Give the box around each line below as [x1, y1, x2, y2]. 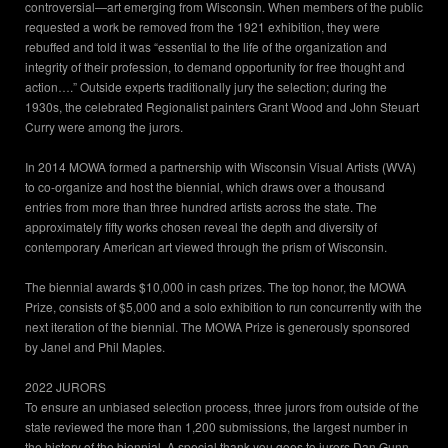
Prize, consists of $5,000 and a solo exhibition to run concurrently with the [25, 298, 422, 316]
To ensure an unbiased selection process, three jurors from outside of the [25, 398, 419, 416]
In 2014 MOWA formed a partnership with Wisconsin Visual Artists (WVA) [25, 158, 416, 176]
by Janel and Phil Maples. [25, 338, 165, 356]
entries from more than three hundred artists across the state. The [25, 198, 377, 216]
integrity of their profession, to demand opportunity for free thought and [25, 58, 405, 76]
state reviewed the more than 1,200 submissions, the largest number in [25, 418, 408, 436]
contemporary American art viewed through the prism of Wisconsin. [25, 238, 387, 256]
